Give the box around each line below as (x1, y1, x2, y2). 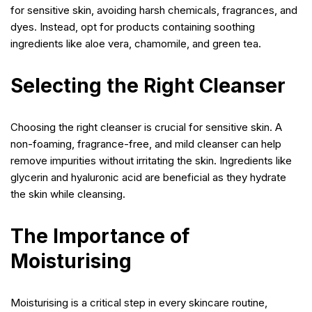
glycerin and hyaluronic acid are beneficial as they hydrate (10, 170, 286, 184)
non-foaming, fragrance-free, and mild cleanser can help (10, 136, 281, 150)
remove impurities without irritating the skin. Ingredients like (10, 153, 292, 167)
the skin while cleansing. (10, 187, 125, 201)
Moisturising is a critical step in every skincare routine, (10, 295, 267, 309)
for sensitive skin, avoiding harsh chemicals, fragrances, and (10, 3, 297, 17)
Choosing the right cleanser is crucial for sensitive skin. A (10, 120, 282, 134)
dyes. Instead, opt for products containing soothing (10, 19, 255, 33)
